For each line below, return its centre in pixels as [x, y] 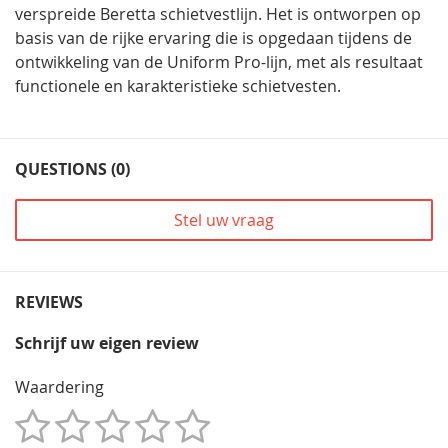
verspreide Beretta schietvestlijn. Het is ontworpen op [218, 13]
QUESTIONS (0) [72, 168]
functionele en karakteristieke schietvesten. [178, 85]
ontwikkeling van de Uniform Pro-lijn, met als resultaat [219, 61]
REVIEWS [49, 301]
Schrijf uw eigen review [107, 342]
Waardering [59, 386]
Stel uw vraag [224, 219]
